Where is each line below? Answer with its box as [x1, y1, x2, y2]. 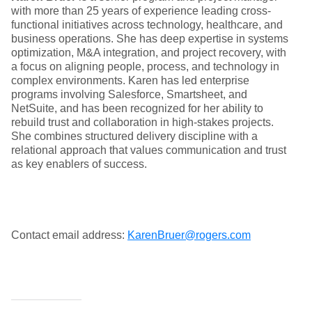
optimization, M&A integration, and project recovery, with [11, 47, 286, 58]
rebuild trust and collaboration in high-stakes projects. [11, 116, 274, 128]
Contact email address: [11, 229, 127, 241]
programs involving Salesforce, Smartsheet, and [11, 88, 247, 100]
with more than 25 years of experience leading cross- [11, 5, 271, 17]
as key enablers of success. [11, 158, 147, 170]
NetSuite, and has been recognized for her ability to [11, 102, 263, 114]
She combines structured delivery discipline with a [11, 130, 258, 142]
